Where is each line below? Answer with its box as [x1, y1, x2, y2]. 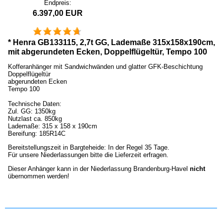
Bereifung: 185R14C [8, 130, 65, 138]
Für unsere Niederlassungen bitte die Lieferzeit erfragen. [8, 151, 168, 159]
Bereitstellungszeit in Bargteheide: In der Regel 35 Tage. [8, 144, 169, 152]
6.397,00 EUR [32, 8, 83, 17]
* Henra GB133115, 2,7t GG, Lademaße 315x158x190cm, [8, 38, 215, 47]
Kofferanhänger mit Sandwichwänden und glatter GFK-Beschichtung [8, 63, 203, 71]
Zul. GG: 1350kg [8, 108, 55, 115]
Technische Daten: [8, 100, 61, 108]
